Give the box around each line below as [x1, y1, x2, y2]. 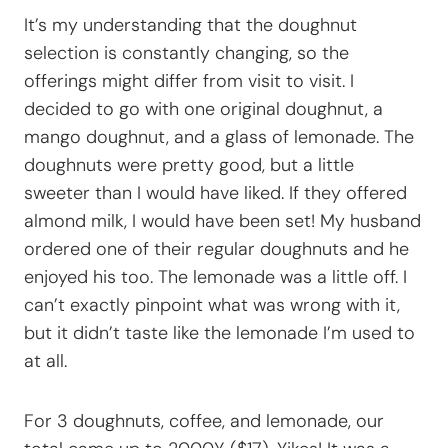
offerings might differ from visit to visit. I [24, 69, 354, 94]
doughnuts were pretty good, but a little [24, 153, 354, 178]
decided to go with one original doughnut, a [24, 97, 383, 122]
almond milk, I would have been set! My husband [24, 209, 421, 234]
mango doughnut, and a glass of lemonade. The [24, 125, 414, 150]
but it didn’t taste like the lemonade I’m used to [24, 321, 415, 346]
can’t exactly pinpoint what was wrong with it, [24, 293, 400, 318]
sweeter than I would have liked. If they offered [24, 181, 407, 206]
